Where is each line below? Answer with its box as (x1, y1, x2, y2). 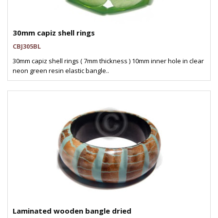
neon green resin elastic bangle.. (13, 66, 109, 75)
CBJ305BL (13, 42, 41, 51)
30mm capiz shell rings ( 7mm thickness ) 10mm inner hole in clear (13, 56, 204, 65)
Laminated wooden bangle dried (13, 206, 131, 216)
